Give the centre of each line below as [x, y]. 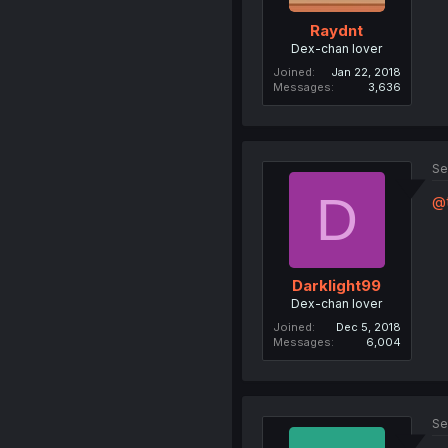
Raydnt [337, 30]
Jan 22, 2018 [365, 71]
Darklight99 [337, 285]
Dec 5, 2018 [368, 327]
